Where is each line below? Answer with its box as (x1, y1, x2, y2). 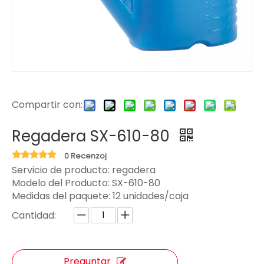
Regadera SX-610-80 (12, 126, 174, 147)
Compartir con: (12, 98, 82, 111)
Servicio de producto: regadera (12, 163, 156, 177)
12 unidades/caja (113, 189, 189, 203)
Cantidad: (12, 209, 56, 222)
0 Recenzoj (64, 150, 107, 161)
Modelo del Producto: (12, 176, 112, 190)
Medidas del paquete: (12, 189, 113, 203)
